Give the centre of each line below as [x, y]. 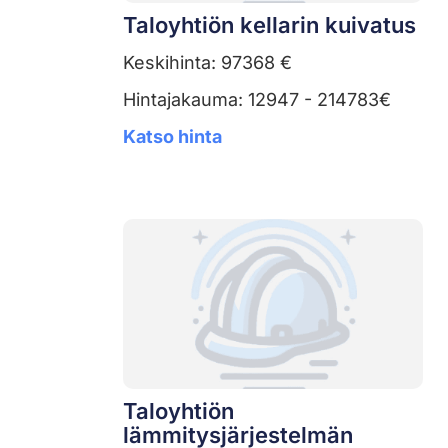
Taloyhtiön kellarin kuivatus [269, 24]
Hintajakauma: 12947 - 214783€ [257, 99]
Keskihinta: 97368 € [207, 62]
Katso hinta [172, 136]
